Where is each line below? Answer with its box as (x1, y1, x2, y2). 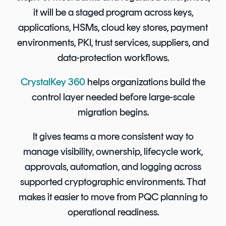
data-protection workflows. (57, 51, 169, 64)
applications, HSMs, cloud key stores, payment (18, 21, 208, 34)
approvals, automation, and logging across (25, 160, 201, 173)
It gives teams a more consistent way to (32, 130, 194, 143)
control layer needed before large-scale (31, 91, 195, 103)
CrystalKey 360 (21, 76, 85, 88)
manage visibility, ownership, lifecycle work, (23, 145, 203, 158)
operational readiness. (67, 206, 159, 218)
